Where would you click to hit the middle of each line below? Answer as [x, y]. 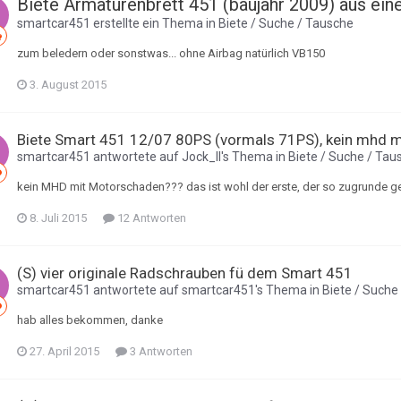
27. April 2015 [64, 351]
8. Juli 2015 [58, 218]
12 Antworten [150, 218]
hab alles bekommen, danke [90, 320]
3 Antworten [160, 351]
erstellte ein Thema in [154, 23]
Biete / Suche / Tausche [286, 23]
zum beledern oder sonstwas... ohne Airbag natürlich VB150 [171, 53]
